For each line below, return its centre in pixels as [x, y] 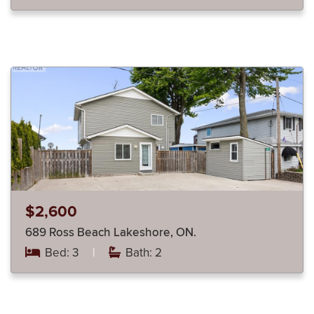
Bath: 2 [142, 252]
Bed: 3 [62, 252]
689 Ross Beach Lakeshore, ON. [155, 232]
